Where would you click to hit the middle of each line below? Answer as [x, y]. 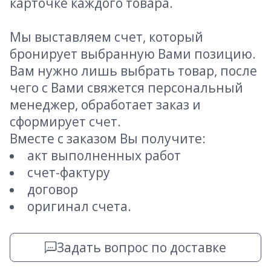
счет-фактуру [69, 173]
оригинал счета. [79, 207]
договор [53, 190]
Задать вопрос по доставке [142, 248]
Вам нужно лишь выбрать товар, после [133, 71]
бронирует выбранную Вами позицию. [133, 54]
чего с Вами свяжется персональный [126, 88]
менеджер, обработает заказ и [105, 105]
